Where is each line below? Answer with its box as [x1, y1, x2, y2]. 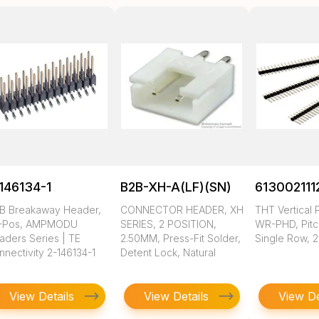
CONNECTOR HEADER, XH [120, 204, 244, 216]
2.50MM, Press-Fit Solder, [120, 232, 241, 245]
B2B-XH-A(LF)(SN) [120, 179, 231, 195]
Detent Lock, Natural [120, 246, 216, 259]
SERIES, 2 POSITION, [120, 218, 216, 231]
